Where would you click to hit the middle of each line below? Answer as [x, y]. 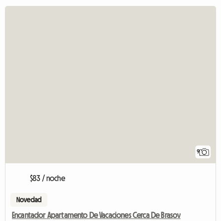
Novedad [29, 200]
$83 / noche [48, 178]
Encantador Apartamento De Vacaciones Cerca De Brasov [96, 215]
